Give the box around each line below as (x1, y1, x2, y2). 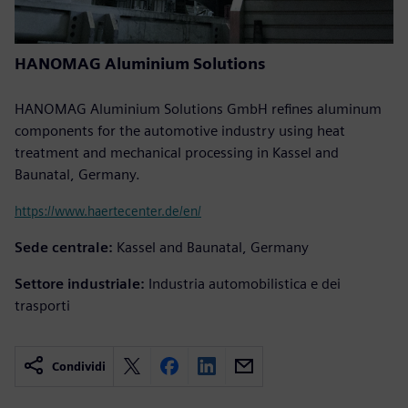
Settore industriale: (15, 274, 145, 292)
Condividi (52, 359, 106, 373)
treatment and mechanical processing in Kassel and (15, 143, 339, 161)
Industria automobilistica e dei (148, 274, 341, 292)
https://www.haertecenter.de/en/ (15, 202, 201, 219)
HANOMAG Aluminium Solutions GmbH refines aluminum (15, 99, 382, 117)
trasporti (15, 296, 70, 314)
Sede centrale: (15, 238, 113, 256)
